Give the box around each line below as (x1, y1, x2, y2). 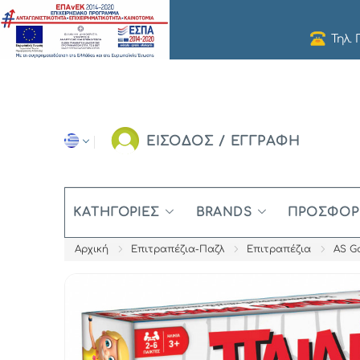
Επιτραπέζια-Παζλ (131, 243, 224, 255)
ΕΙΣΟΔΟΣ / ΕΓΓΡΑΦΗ (146, 134, 301, 149)
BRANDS (196, 206, 252, 219)
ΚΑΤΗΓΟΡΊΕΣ (73, 206, 160, 219)
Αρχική (75, 243, 108, 255)
